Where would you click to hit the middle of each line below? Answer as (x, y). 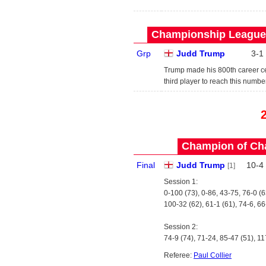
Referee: (179, 255)
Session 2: (181, 227)
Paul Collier (213, 255)
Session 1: (181, 182)
